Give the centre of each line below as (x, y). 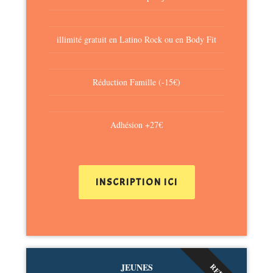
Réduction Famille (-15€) (136, 82)
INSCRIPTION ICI (136, 183)
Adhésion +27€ (136, 125)
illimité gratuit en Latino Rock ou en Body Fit (136, 40)
